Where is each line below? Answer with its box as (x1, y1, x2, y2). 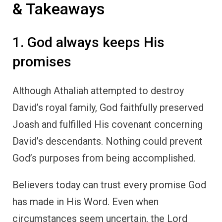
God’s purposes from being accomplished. (12, 152, 196, 165)
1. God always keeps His (12, 34, 165, 51)
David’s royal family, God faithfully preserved (12, 102, 204, 114)
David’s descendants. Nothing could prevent (12, 135, 203, 148)
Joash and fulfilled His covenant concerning (12, 118, 203, 131)
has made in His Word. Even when (12, 196, 159, 208)
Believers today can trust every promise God (12, 179, 206, 191)
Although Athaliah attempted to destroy (12, 85, 184, 97)
